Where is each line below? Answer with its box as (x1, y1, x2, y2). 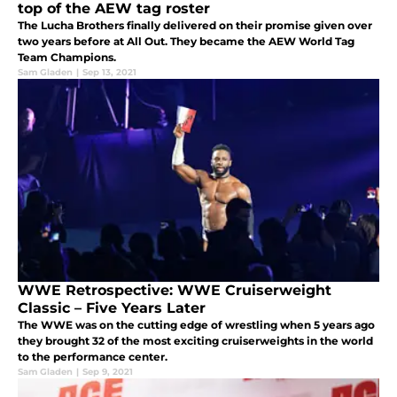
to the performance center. (18, 350, 167, 364)
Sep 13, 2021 (82, 66, 136, 79)
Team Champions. (18, 51, 116, 65)
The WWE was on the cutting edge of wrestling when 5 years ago (18, 318, 375, 332)
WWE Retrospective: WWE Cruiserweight (18, 282, 331, 300)
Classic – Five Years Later (18, 300, 206, 317)
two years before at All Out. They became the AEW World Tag (18, 35, 354, 49)
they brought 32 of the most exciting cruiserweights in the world (18, 334, 373, 348)
